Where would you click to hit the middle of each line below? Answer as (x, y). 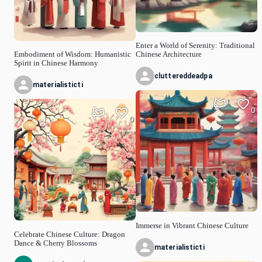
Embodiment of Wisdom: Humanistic (73, 55)
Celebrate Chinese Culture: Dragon (70, 234)
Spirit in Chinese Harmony (56, 63)
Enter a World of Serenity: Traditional (195, 46)
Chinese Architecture (169, 55)
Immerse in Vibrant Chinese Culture (192, 225)
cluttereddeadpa (183, 76)
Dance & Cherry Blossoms (56, 243)
